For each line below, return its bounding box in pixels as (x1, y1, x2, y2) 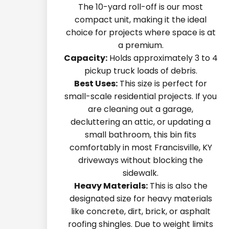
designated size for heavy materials (69, 193, 212, 204)
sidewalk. (123, 167, 159, 179)
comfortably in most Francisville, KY (69, 142, 212, 153)
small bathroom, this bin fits (85, 129, 197, 141)
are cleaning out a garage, (88, 103, 194, 115)
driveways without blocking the (78, 154, 203, 166)
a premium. (118, 39, 164, 51)
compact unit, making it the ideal (75, 14, 207, 26)
